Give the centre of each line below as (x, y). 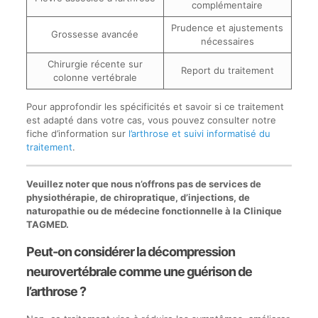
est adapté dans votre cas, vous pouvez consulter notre (151, 120)
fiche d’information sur (77, 133)
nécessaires (227, 41)
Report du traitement (227, 70)
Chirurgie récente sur (95, 64)
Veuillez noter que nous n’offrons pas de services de (143, 184)
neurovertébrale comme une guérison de (139, 272)
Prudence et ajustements (227, 28)
